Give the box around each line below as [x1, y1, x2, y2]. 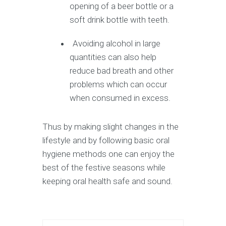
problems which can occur [70, 79, 167, 89]
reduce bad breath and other [70, 65, 174, 76]
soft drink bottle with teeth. [70, 14, 170, 25]
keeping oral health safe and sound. [42, 176, 173, 186]
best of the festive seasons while [42, 162, 165, 173]
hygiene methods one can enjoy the [42, 148, 175, 159]
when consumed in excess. [70, 92, 171, 103]
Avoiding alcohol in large [73, 38, 161, 48]
